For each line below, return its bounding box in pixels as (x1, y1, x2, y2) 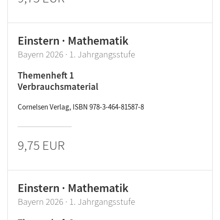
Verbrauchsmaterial (18, 81, 98, 92)
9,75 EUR (18, 137, 65, 153)
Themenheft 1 (18, 69, 74, 81)
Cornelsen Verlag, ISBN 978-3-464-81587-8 (18, 102, 144, 111)
